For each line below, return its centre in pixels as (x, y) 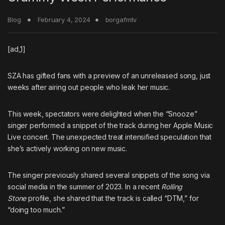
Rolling (172, 187)
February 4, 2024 (64, 20)
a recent (147, 187)
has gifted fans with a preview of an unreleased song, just (116, 76)
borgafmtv (121, 20)
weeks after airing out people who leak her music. (89, 87)
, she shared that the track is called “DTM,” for (124, 198)
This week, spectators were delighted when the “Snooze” (102, 114)
